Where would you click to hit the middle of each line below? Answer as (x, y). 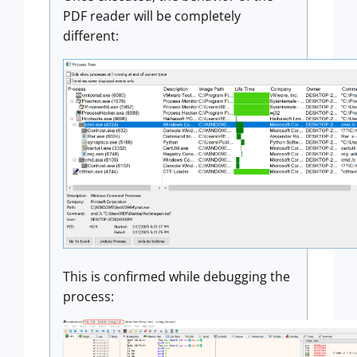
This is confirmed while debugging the (177, 277)
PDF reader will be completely (152, 16)
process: (88, 297)
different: (91, 35)
